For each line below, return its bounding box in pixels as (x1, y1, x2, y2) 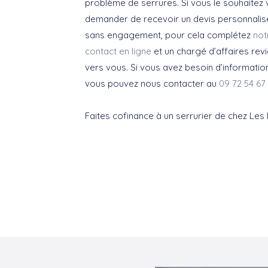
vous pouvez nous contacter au (85, 78, 219, 89)
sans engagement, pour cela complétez (85, 29, 253, 41)
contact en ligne (85, 45, 151, 57)
